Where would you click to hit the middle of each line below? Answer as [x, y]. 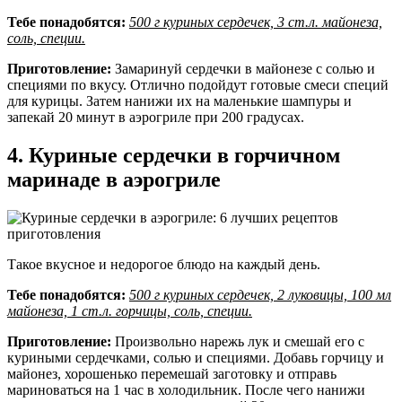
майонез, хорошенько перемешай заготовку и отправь [172, 374]
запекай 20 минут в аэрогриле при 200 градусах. [156, 118]
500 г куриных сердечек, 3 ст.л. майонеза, [256, 22]
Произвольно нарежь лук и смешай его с [238, 342]
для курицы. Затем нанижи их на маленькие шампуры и [179, 101]
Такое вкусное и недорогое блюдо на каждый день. [164, 265]
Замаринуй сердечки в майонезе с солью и [243, 69]
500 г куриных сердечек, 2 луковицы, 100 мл [260, 295]
